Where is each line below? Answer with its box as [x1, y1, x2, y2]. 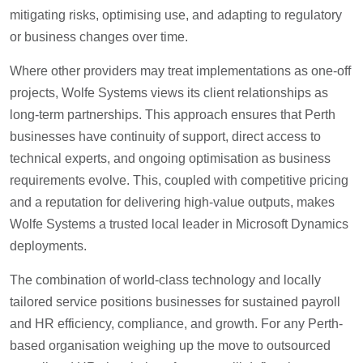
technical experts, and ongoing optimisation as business [10, 152, 331, 166]
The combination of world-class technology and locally [10, 273, 321, 288]
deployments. [10, 239, 87, 254]
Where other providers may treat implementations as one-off [10, 64, 351, 79]
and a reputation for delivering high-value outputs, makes [10, 195, 335, 210]
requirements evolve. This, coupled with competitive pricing [10, 173, 348, 188]
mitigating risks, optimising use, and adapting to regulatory [10, 8, 342, 23]
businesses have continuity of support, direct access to [10, 130, 321, 144]
